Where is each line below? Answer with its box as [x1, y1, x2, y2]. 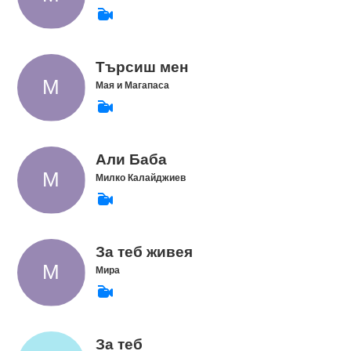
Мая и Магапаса [95, 79, 169, 91]
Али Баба [95, 151, 167, 168]
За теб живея [95, 244, 193, 261]
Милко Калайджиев [95, 172, 186, 183]
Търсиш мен [95, 59, 188, 76]
